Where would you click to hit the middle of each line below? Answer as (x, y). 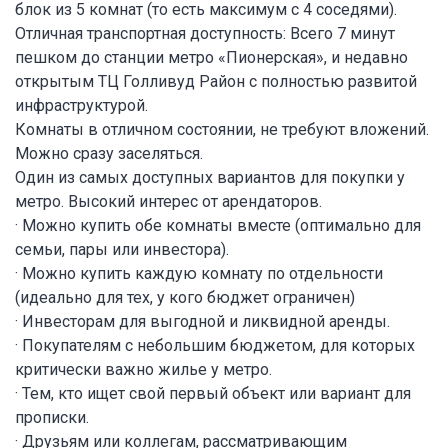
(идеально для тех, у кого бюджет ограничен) (185, 297)
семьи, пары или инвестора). (122, 249)
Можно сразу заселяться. (109, 153)
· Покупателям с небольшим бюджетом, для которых (215, 345)
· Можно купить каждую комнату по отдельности (199, 273)
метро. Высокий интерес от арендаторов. (168, 201)
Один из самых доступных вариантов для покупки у (210, 177)
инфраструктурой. (81, 105)
